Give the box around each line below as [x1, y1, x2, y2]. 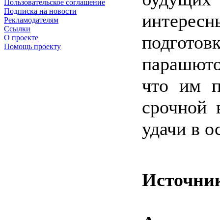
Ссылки [4, 25, 30, 33]
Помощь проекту [4, 42, 61, 51]
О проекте [4, 33, 38, 42]
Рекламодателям [4, 16, 58, 25]
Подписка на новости [4, 7, 77, 16]
